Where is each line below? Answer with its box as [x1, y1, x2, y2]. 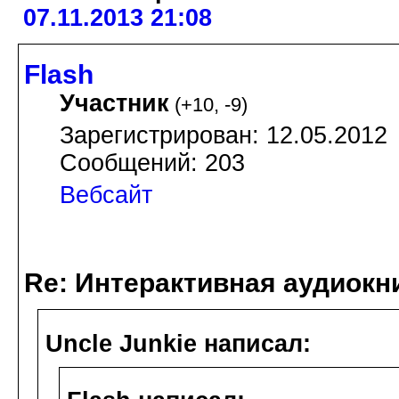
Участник [60, 89, 169, 117]
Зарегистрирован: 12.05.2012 [60, 121, 387, 149]
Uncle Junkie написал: [45, 330, 311, 357]
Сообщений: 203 [60, 149, 245, 176]
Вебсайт [60, 181, 152, 208]
